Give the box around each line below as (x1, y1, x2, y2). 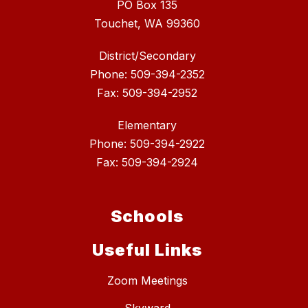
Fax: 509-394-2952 (97, 86, 197, 100)
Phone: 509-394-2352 (89, 67, 205, 82)
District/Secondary (98, 49, 196, 63)
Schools (111, 206, 184, 227)
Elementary (118, 118, 177, 133)
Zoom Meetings (107, 274, 188, 288)
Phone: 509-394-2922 (89, 137, 205, 151)
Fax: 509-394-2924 (96, 155, 198, 170)
